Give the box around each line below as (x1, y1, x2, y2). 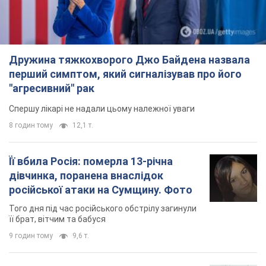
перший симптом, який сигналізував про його (9, 67, 242, 80)
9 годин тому (9, 231, 53, 240)
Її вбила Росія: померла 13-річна (9, 154, 173, 167)
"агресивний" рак (9, 81, 94, 94)
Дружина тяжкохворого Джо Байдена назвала (9, 53, 250, 66)
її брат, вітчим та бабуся (9, 214, 106, 224)
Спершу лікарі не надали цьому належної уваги (9, 103, 195, 113)
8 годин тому (9, 121, 53, 129)
